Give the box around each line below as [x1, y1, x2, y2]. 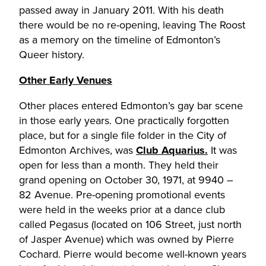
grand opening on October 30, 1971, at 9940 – [19, 172, 233, 188]
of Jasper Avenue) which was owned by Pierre [19, 232, 234, 248]
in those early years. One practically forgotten [19, 113, 229, 129]
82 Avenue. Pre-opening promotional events [19, 187, 225, 203]
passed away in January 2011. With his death [19, 2, 224, 18]
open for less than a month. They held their [19, 157, 218, 173]
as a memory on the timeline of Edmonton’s [19, 32, 220, 48]
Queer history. [19, 47, 84, 63]
